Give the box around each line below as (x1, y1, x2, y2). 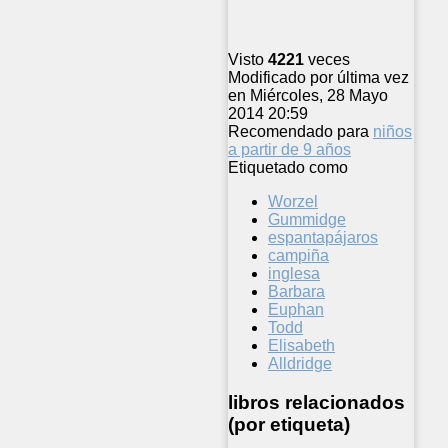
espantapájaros (268, 229, 378, 247)
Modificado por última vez (228, 69, 409, 87)
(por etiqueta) (228, 413, 350, 435)
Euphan (268, 301, 324, 319)
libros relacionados (228, 391, 405, 413)
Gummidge (268, 211, 346, 229)
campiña (268, 247, 329, 265)
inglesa (268, 265, 320, 283)
